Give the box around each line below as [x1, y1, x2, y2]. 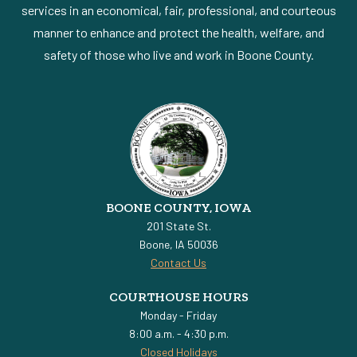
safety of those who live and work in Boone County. [43, 47, 314, 63]
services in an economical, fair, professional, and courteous [21, 2, 336, 18]
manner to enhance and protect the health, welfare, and [33, 25, 324, 41]
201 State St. [146, 219, 211, 233]
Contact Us [151, 256, 206, 270]
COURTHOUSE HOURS [108, 289, 249, 305]
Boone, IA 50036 [139, 237, 218, 252]
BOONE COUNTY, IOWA [106, 200, 251, 216]
